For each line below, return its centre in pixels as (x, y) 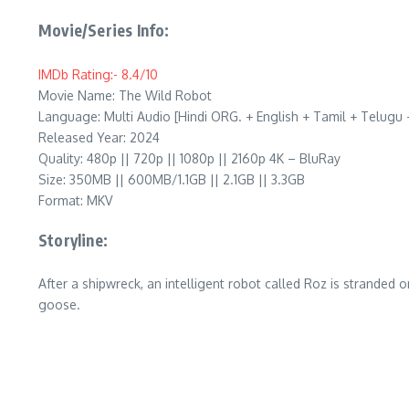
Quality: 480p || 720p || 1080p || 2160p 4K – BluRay (189, 158)
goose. (59, 304)
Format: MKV (75, 200)
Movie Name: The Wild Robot (125, 95)
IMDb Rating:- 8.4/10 (98, 74)
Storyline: (73, 240)
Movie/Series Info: (104, 30)
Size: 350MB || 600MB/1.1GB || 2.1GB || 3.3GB (172, 179)
